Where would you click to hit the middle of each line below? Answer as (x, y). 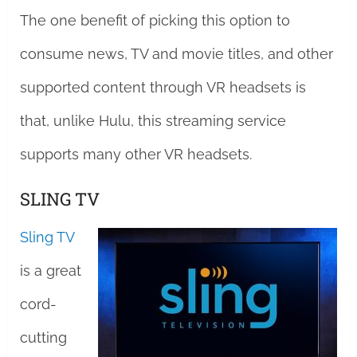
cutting (43, 337)
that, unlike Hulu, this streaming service (153, 121)
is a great (50, 271)
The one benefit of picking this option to (155, 20)
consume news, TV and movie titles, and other (176, 54)
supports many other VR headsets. (135, 154)
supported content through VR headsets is (163, 87)
